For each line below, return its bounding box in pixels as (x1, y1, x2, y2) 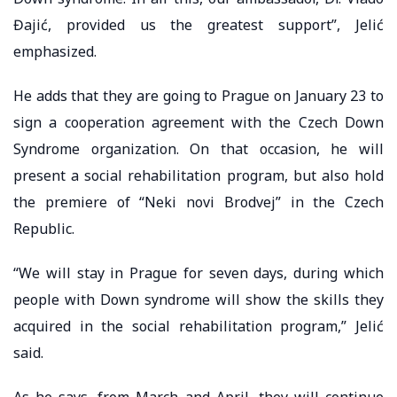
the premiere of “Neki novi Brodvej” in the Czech (13, 191, 384, 212)
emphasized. (13, 41, 97, 61)
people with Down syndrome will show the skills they (13, 289, 384, 309)
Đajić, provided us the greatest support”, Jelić (13, 14, 384, 35)
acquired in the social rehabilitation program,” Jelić (13, 315, 384, 336)
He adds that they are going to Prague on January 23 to (13, 85, 384, 105)
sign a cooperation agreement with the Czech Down (13, 112, 384, 132)
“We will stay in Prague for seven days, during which (13, 262, 384, 283)
